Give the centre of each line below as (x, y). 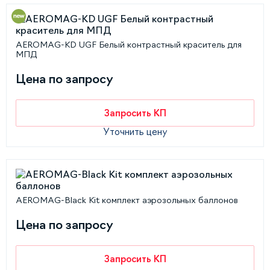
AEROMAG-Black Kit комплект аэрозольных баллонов (127, 200)
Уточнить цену (135, 132)
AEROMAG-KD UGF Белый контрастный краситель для (129, 45)
